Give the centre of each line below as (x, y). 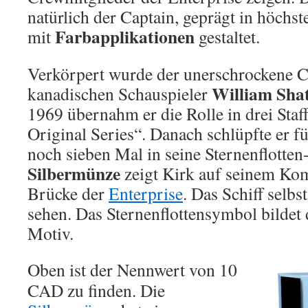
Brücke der (68, 193)
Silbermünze (74, 173)
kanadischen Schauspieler (120, 93)
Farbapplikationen (125, 36)
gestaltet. (227, 36)
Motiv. (51, 233)
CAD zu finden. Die (96, 290)
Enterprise (146, 193)
